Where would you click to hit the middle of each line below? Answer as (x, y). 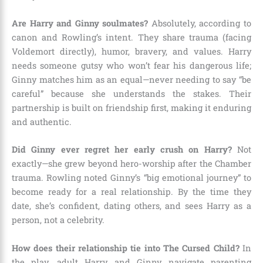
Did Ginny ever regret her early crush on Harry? (122, 150)
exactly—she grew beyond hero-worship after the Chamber (131, 164)
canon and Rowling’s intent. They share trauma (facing (131, 37)
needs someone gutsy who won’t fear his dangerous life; (131, 65)
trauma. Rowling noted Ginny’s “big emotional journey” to (131, 178)
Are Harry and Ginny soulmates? (80, 23)
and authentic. (42, 122)
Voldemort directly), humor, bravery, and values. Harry (131, 51)
